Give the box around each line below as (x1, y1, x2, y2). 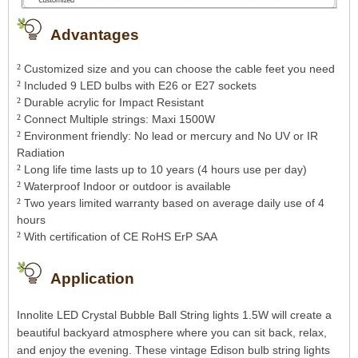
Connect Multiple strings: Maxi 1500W (21, 112, 215, 125)
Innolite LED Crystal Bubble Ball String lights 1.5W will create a (17, 308, 332, 321)
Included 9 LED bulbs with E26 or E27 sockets (21, 78, 257, 92)
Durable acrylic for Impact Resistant (21, 95, 204, 109)
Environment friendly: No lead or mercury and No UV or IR (21, 129, 318, 142)
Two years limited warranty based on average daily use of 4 (21, 196, 324, 209)
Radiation (17, 145, 65, 159)
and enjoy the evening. (17, 343, 135, 356)
